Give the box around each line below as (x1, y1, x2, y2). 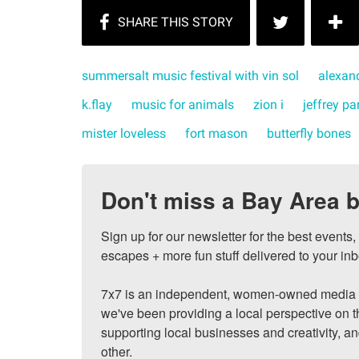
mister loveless (82, 126, 166, 142)
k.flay (82, 97, 112, 113)
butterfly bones (267, 126, 351, 142)
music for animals (131, 97, 234, 113)
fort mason (185, 126, 248, 142)
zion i (253, 97, 284, 113)
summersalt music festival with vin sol (82, 68, 299, 84)
